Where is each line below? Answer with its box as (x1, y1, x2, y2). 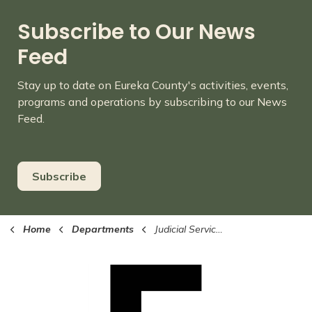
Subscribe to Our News (17, 17, 256, 47)
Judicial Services (154, 223, 216, 235)
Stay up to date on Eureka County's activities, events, (17, 78, 288, 92)
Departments (71, 223, 134, 235)
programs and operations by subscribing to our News (17, 95, 287, 109)
